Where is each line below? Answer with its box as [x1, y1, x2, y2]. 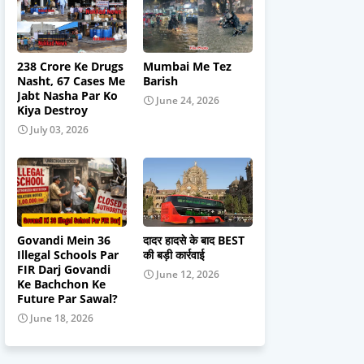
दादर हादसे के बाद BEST [143, 232, 245, 248]
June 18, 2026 [30, 311, 93, 325]
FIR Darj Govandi [17, 262, 110, 277]
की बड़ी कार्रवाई [143, 247, 205, 262]
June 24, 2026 [156, 93, 219, 107]
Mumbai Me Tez [143, 58, 232, 74]
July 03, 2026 [30, 123, 89, 136]
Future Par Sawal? [17, 291, 118, 306]
